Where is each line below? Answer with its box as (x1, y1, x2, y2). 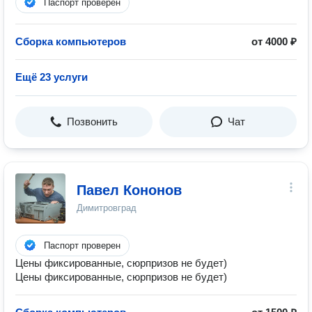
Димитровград (77, 203, 136, 213)
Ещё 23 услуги (15, 71, 88, 83)
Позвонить (67, 116, 118, 127)
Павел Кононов (77, 182, 182, 198)
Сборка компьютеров (15, 36, 126, 47)
